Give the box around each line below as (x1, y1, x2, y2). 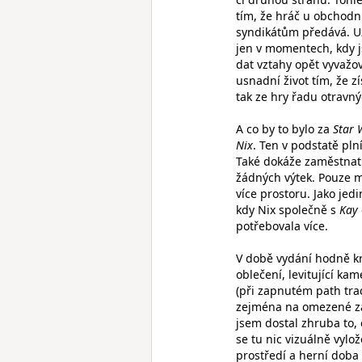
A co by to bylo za (236, 121, 333, 137)
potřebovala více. (236, 218, 328, 234)
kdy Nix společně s (236, 202, 339, 217)
